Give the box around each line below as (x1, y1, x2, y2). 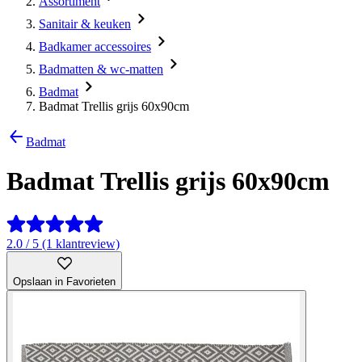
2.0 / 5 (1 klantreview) (6, 236, 120, 250)
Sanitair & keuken (39, 17, 131, 31)
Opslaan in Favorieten (13, 275, 116, 288)
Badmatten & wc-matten (39, 62, 163, 76)
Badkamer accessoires (39, 40, 151, 53)
